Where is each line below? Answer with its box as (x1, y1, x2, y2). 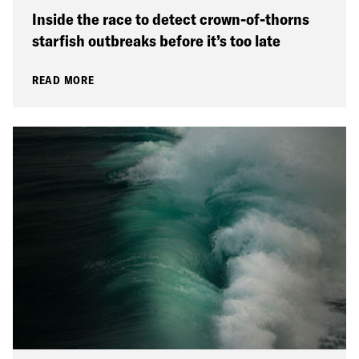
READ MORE (32, 73, 95, 88)
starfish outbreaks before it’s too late (32, 30, 280, 51)
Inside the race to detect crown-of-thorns (32, 9, 309, 30)
